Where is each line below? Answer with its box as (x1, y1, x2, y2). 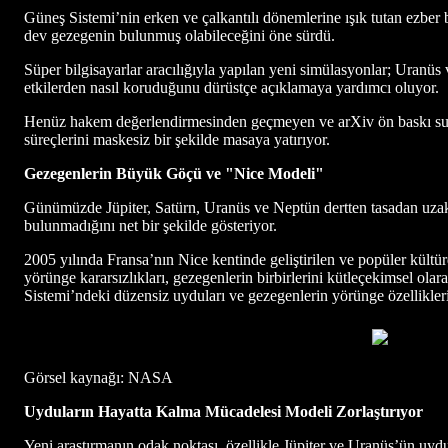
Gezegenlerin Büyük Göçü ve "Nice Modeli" (24, 164, 324, 182)
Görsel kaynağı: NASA (24, 368, 173, 386)
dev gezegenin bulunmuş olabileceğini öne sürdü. (24, 26, 335, 44)
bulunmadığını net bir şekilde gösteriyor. (24, 216, 277, 234)
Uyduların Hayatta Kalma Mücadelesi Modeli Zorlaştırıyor (24, 402, 423, 420)
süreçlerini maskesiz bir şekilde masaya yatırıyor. (24, 130, 330, 148)
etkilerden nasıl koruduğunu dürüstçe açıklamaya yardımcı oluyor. (24, 78, 439, 96)
